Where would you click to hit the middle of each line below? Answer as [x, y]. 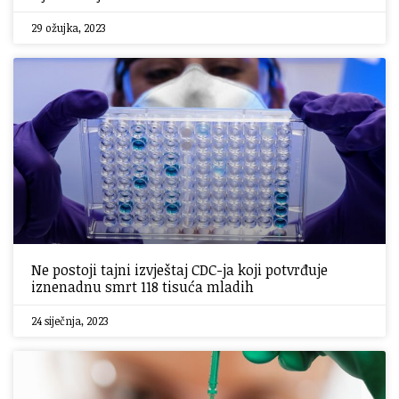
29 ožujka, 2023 [68, 28]
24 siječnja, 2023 [69, 321]
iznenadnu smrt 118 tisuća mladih [142, 287]
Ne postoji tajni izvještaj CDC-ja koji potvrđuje [179, 270]
